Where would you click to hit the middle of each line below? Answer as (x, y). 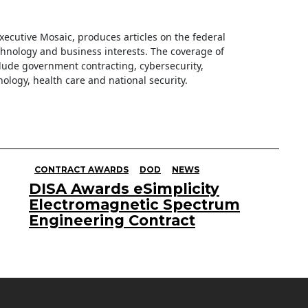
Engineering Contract (112, 220)
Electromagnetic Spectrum (134, 204)
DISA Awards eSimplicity (124, 188)
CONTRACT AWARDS (81, 169)
